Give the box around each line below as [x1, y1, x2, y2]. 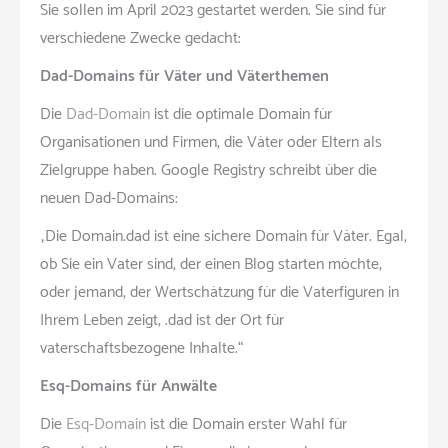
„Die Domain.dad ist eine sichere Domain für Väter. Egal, [40, 222, 407, 250]
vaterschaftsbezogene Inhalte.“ [40, 334, 243, 362]
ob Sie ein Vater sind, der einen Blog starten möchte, [40, 250, 382, 278]
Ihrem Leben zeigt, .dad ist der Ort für [40, 306, 284, 334]
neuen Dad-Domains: [40, 184, 178, 212]
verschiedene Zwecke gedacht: [40, 24, 241, 52]
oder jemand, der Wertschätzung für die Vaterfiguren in [40, 278, 399, 306]
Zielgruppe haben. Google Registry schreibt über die [40, 156, 377, 184]
